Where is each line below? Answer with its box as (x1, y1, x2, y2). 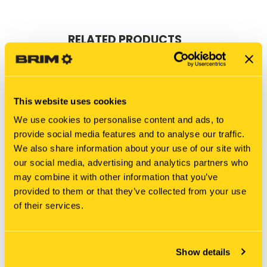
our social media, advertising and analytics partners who (14, 157, 248, 168)
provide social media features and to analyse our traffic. (14, 129, 245, 139)
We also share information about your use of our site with (14, 143, 251, 154)
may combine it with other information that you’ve (14, 172, 218, 182)
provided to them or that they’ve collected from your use (14, 186, 246, 197)
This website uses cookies (14, 95, 127, 106)
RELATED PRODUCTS (67, 32, 182, 48)
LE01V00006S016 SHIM (20, 234, 119, 246)
